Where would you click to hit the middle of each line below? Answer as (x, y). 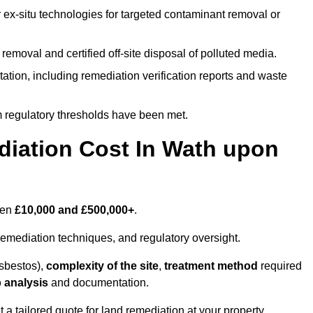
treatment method (210, 266)
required (280, 266)
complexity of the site (102, 266)
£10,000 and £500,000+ (74, 210)
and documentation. (99, 283)
